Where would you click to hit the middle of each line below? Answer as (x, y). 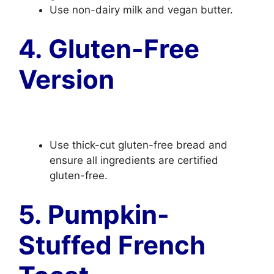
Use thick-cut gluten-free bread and (139, 145)
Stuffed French (112, 245)
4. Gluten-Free (109, 48)
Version (66, 79)
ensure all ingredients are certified (134, 160)
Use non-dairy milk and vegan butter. (141, 10)
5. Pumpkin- (94, 214)
